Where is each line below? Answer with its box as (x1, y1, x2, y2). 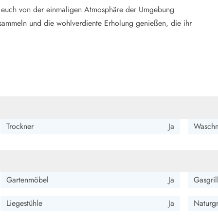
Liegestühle (6, 198, 42, 209)
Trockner (6, 121, 34, 132)
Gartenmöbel (6, 174, 49, 185)
